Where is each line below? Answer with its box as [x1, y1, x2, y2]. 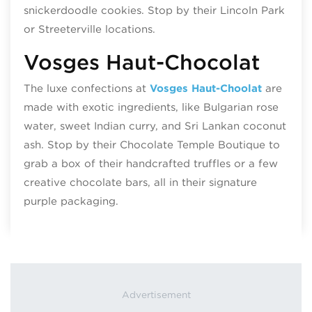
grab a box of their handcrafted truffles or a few [23, 157, 278, 171]
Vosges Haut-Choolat [149, 82, 262, 95]
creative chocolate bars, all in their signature [23, 176, 257, 189]
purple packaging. [23, 195, 118, 208]
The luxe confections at [23, 82, 150, 95]
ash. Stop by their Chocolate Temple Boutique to [23, 139, 280, 152]
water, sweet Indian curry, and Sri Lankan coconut [23, 120, 286, 133]
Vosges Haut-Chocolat [23, 49, 260, 75]
